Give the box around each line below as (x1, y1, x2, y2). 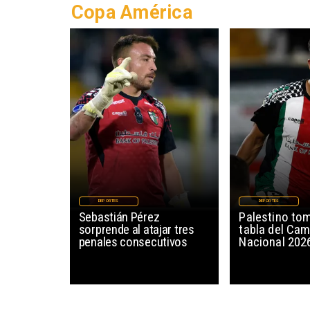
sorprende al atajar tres (78, 221, 194, 237)
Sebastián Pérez (78, 208, 160, 225)
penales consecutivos (78, 233, 188, 250)
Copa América (71, 1, 192, 24)
